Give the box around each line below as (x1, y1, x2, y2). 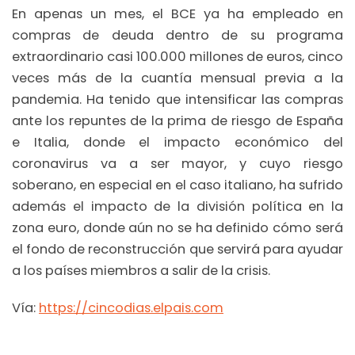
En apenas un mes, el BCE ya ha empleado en (12, 4, 343, 23)
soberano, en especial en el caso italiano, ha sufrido (12, 175, 343, 194)
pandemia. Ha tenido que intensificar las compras (12, 90, 343, 109)
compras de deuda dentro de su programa (12, 25, 343, 44)
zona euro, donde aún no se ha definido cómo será (12, 218, 343, 237)
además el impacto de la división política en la (12, 197, 343, 216)
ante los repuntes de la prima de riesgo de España (12, 111, 343, 130)
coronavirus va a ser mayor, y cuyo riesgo (12, 154, 343, 173)
